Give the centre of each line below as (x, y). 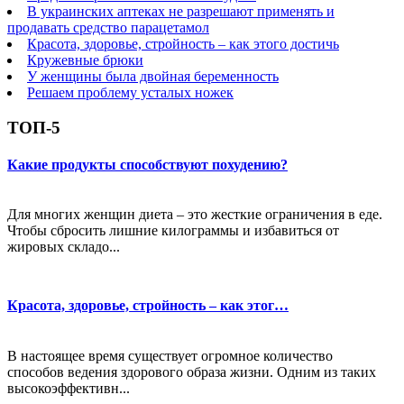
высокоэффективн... (69, 388)
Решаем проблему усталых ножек (130, 92)
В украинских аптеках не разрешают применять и (181, 11)
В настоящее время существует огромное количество (170, 355)
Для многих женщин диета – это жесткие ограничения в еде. (195, 215)
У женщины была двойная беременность (153, 76)
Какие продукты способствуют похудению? (147, 164)
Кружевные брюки (85, 60)
